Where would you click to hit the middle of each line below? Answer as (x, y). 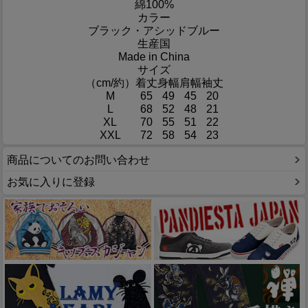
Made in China (154, 57)
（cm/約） (110, 83)
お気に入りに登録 (51, 181)
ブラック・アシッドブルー (154, 31)
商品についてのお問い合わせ (78, 159)
